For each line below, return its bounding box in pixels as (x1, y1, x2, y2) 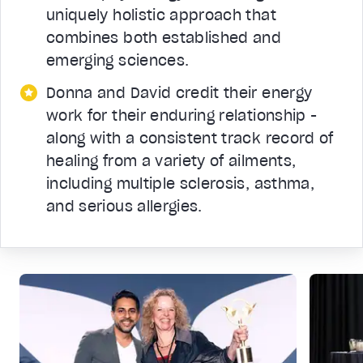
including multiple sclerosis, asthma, (46, 173, 314, 193)
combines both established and (46, 28, 282, 47)
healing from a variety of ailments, (46, 151, 297, 170)
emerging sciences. (46, 50, 190, 70)
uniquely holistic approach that (46, 5, 276, 24)
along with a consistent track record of (46, 128, 334, 147)
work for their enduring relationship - (46, 105, 318, 125)
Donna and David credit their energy (46, 83, 313, 102)
